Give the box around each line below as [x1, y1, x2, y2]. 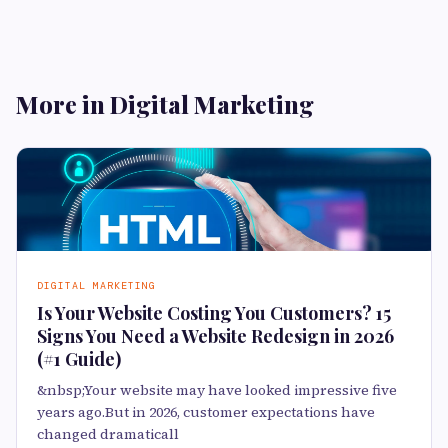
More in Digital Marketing [16, 87, 314, 120]
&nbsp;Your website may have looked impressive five [37, 380, 397, 401]
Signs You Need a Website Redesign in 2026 [37, 324, 394, 349]
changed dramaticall [37, 424, 179, 445]
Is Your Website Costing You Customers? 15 [37, 301, 391, 326]
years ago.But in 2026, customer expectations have [37, 402, 375, 423]
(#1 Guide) [37, 347, 121, 372]
